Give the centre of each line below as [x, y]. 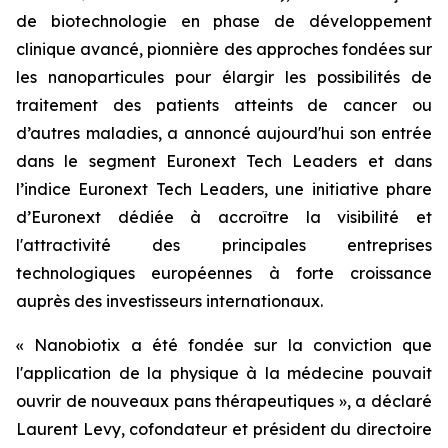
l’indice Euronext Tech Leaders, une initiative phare [224, 189]
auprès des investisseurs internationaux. [169, 301]
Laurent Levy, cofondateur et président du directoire [224, 429]
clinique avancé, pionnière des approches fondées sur [224, 49]
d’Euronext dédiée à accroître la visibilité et [224, 217]
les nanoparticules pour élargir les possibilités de [224, 77]
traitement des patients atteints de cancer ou [224, 105]
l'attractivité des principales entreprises [224, 245]
